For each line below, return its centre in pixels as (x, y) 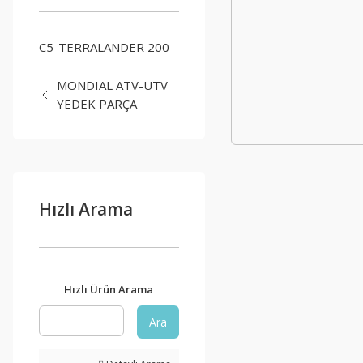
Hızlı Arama (86, 209)
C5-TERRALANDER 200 (104, 47)
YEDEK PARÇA (97, 104)
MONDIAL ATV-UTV (113, 85)
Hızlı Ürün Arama (109, 289)
